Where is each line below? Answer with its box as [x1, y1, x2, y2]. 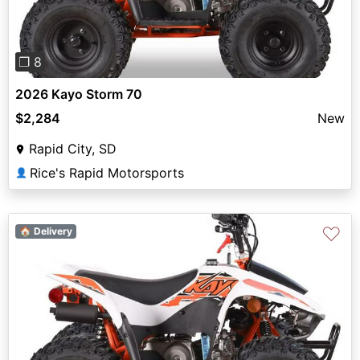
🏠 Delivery [18, 225, 72, 238]
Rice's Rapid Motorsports [30, 165, 184, 182]
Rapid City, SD [29, 141, 117, 157]
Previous [34, 321, 87, 338]
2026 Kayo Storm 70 [15, 86, 142, 103]
